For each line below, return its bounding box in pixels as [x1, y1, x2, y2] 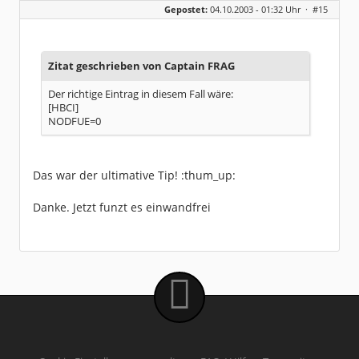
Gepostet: [164, 3, 208, 15]
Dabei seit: [26, 17, 73, 29]
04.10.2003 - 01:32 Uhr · [208, 3, 313, 15]
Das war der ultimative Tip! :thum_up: [33, 167, 236, 183]
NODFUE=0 [48, 115, 101, 128]
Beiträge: [26, 5, 67, 17]
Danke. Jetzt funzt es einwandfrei [33, 200, 211, 215]
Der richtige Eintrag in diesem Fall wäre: [48, 87, 233, 101]
